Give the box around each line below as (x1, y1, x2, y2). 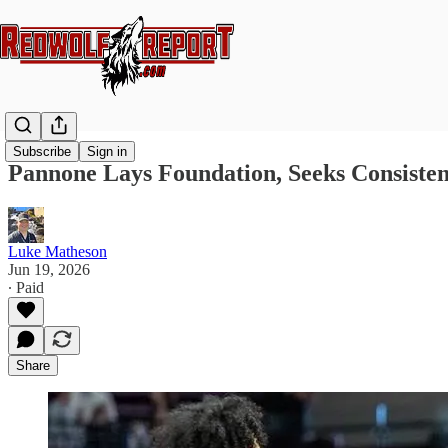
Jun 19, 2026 (8, 260, 90, 278)
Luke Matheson (8, 242, 107, 260)
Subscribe (13, 144, 71, 160)
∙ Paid (8, 278, 44, 296)
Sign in (87, 144, 127, 160)
